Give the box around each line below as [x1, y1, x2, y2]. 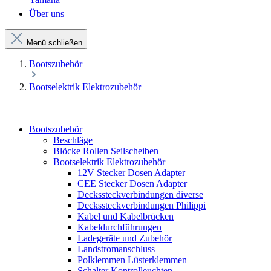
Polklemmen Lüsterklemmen [77, 255, 187, 265]
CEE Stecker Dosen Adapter [77, 178, 187, 189]
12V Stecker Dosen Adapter [77, 168, 185, 178]
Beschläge [53, 135, 93, 145]
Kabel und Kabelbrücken [77, 211, 174, 221]
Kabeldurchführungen [77, 222, 162, 232]
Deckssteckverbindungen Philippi [77, 200, 206, 211]
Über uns [29, 8, 64, 19]
